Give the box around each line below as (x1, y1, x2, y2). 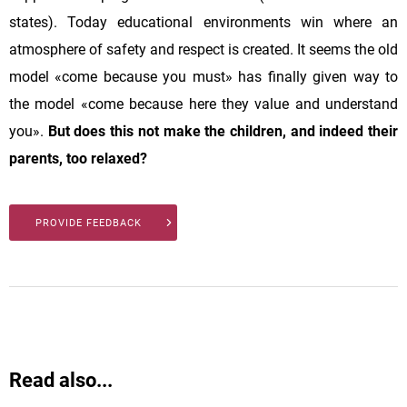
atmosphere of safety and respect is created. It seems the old (9, 40, 398, 58)
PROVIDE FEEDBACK (35, 216, 142, 229)
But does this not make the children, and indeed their (47, 122, 399, 140)
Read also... (9, 368, 113, 392)
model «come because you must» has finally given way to (9, 67, 398, 85)
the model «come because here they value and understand (9, 94, 398, 113)
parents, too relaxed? (9, 149, 147, 167)
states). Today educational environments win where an (9, 13, 398, 31)
